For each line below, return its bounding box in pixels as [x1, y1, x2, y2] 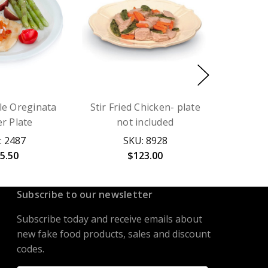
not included [117, 115, 174, 129]
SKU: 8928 [123, 134, 167, 148]
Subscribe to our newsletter [16, 188, 153, 202]
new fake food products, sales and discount [16, 227, 211, 241]
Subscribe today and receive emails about [16, 212, 202, 226]
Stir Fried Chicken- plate [90, 100, 200, 114]
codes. [16, 242, 44, 256]
